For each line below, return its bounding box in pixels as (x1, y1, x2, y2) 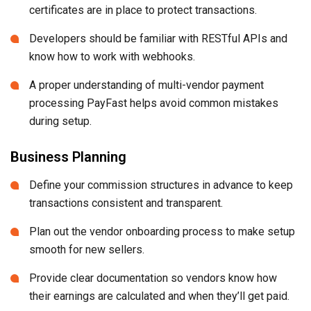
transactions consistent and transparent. (29, 196, 223, 210)
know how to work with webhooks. (29, 49, 195, 63)
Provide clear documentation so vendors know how (29, 271, 277, 285)
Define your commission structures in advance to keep (29, 178, 293, 192)
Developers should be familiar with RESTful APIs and (29, 31, 287, 45)
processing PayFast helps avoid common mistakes (29, 96, 278, 110)
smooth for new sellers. (29, 242, 144, 256)
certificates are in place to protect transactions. (29, 3, 257, 17)
